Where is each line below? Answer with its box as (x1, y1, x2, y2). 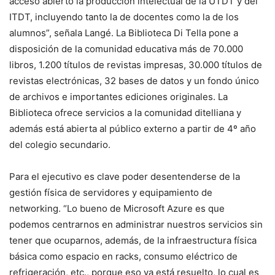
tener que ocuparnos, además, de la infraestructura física (9, 234, 257, 247)
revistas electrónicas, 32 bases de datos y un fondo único (9, 75, 259, 87)
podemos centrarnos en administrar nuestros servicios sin (9, 219, 263, 231)
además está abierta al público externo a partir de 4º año (9, 123, 256, 135)
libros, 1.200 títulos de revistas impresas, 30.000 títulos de (9, 59, 262, 71)
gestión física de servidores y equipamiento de (9, 187, 212, 199)
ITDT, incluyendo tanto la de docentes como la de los (9, 11, 239, 23)
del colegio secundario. (9, 139, 110, 151)
